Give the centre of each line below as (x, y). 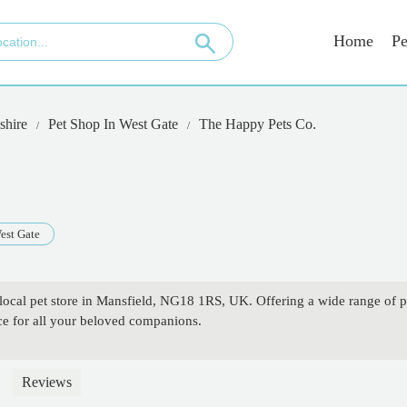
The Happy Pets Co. (258, 124)
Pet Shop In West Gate (113, 124)
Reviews (47, 382)
